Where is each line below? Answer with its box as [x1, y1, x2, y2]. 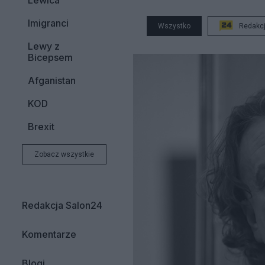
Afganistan [28, 75, 76, 86]
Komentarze [22, 228, 76, 240]
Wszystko [158, 22, 190, 30]
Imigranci [28, 17, 69, 29]
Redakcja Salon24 [22, 199, 102, 211]
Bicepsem [28, 51, 73, 63]
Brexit [28, 121, 54, 132]
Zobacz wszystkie [34, 150, 94, 159]
